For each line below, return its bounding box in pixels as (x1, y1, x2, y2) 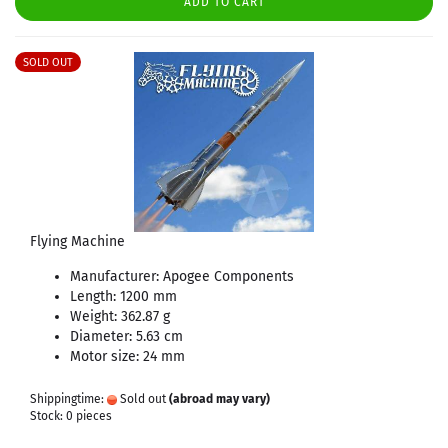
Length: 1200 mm (70, 288, 181, 305)
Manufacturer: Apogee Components (70, 268, 294, 285)
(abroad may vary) (169, 392, 270, 406)
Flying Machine (30, 233, 125, 250)
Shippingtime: (30, 392, 107, 406)
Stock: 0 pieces (30, 409, 112, 423)
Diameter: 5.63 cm (70, 328, 183, 345)
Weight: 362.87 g (70, 308, 170, 325)
